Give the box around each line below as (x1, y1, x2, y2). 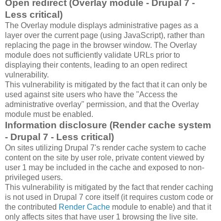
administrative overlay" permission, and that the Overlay (5, 100, 199, 109)
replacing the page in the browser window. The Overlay (5, 41, 197, 50)
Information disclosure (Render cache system (5, 120, 211, 131)
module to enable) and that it (110, 203, 211, 212)
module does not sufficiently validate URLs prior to (5, 51, 180, 60)
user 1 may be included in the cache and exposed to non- (5, 163, 204, 172)
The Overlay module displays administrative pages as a (5, 21, 198, 30)
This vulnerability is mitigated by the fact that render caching (5, 183, 213, 192)
